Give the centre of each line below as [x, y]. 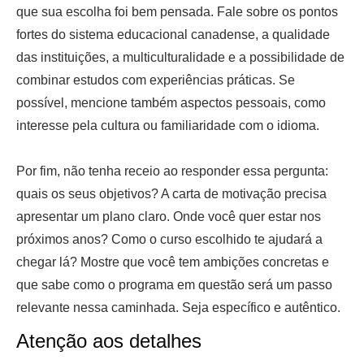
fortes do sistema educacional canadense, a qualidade [173, 34]
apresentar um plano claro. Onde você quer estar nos [169, 216]
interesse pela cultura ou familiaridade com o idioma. [168, 125]
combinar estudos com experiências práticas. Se [156, 80]
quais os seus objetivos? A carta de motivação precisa [171, 193]
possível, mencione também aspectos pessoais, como [171, 102]
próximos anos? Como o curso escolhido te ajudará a [169, 239]
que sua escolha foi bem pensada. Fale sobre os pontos [177, 11]
